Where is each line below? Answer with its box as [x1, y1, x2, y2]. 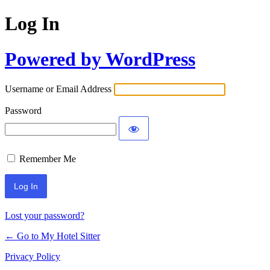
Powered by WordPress [5, 48, 195, 70]
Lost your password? [5, 210, 84, 221]
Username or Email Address [5, 84, 111, 95]
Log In [5, 13, 60, 35]
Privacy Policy [5, 251, 60, 262]
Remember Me [19, 154, 76, 165]
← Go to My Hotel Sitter [5, 231, 100, 242]
